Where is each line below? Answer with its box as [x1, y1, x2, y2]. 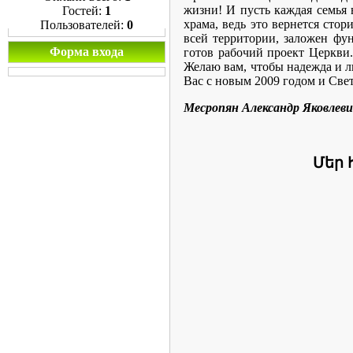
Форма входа [50, 45, 124, 58]
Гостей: [62, 4, 105, 17]
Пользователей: [40, 18, 127, 32]
